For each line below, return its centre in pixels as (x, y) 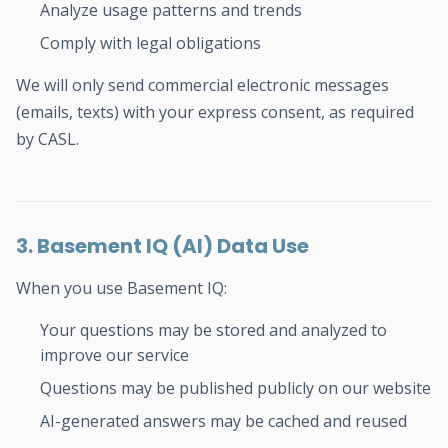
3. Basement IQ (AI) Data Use (162, 246)
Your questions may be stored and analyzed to (213, 330)
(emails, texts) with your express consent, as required (215, 112)
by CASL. (47, 139)
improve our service (114, 355)
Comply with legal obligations (150, 43)
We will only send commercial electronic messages (202, 85)
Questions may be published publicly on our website (235, 388)
